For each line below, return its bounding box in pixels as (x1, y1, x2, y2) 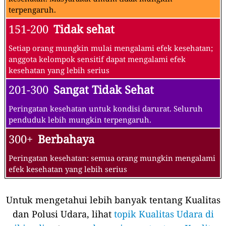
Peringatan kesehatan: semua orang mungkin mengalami (9, 152, 215, 163)
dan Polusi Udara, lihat (12, 207, 114, 220)
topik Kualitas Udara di (114, 207, 214, 220)
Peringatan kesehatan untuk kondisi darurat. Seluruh (9, 103, 203, 114)
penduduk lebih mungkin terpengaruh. (9, 114, 151, 125)
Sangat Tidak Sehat (53, 82, 154, 97)
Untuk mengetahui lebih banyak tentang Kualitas (6, 193, 220, 206)
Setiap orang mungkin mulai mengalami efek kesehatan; (9, 42, 213, 53)
